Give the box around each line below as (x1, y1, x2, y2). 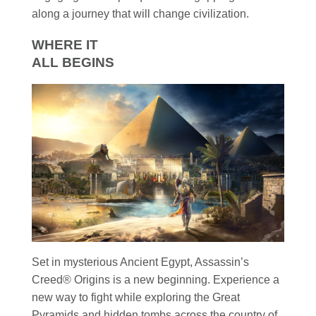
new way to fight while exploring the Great (32, 291, 240, 303)
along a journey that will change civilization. (32, 7, 249, 20)
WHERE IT (32, 37, 98, 52)
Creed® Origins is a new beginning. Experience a (32, 274, 279, 286)
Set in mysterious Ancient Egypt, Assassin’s (32, 256, 249, 268)
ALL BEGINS (32, 54, 114, 70)
